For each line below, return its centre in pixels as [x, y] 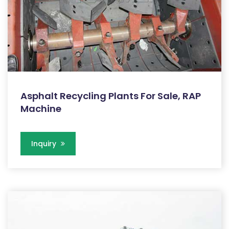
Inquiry [45, 143]
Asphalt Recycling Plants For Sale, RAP [111, 96]
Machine [41, 108]
